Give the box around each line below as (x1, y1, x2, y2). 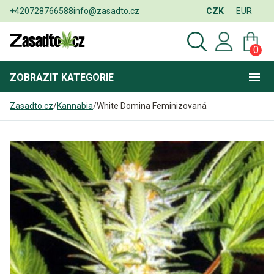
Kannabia (57, 101, 93, 111)
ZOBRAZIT (10, 71, 61, 83)
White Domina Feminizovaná (97, 101, 207, 111)
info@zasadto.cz (73, 6, 139, 16)
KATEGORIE (61, 71, 114, 83)
